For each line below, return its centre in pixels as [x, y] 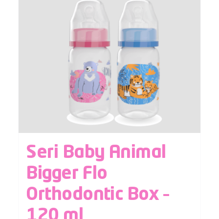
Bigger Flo [67, 174]
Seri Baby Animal [96, 153]
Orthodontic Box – [98, 195]
